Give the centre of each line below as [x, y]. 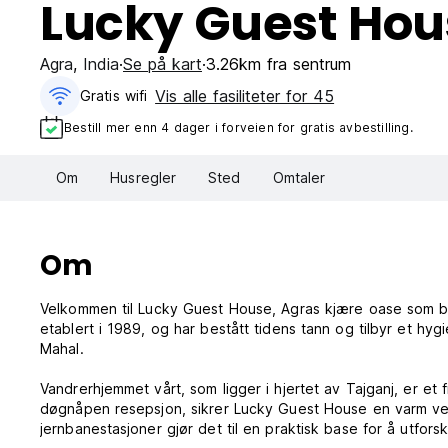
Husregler [143, 178]
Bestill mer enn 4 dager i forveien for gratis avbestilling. [238, 127]
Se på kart [162, 64]
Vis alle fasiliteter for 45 [245, 96]
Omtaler [299, 178]
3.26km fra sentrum [278, 64]
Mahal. [62, 349]
